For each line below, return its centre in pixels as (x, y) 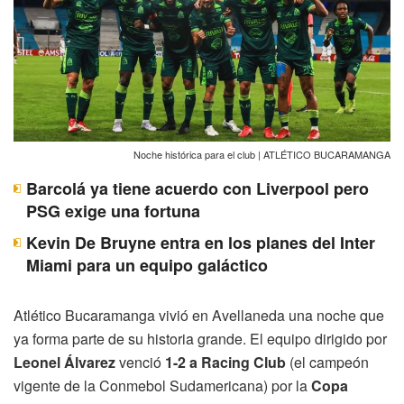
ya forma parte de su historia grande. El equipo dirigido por (200, 338)
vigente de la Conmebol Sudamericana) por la (162, 385)
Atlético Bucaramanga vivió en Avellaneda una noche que (199, 315)
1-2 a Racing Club (225, 362)
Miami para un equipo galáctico (147, 265)
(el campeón (327, 362)
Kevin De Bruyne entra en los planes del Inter (201, 242)
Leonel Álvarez (64, 362)
